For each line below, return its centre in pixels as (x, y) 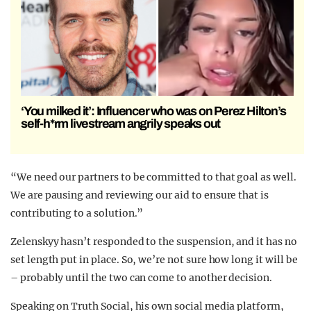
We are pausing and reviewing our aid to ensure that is (140, 195)
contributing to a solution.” (77, 213)
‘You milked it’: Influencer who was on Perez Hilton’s (153, 111)
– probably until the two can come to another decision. (141, 278)
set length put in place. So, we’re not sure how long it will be (154, 260)
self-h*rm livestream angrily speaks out (121, 124)
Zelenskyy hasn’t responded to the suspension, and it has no (154, 242)
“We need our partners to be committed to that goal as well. (153, 177)
